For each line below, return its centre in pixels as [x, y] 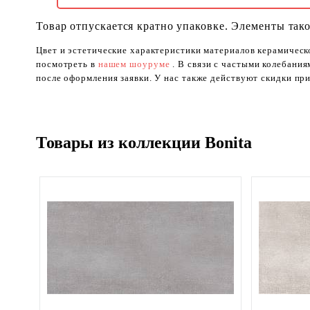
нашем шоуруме [135, 64]
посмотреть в [67, 64]
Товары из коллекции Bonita [144, 143]
